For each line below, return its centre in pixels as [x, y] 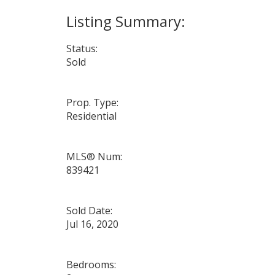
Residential [91, 116]
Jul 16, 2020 [92, 224]
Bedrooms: [91, 264]
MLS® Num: [94, 156]
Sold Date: [89, 210]
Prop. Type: [92, 102]
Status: [82, 48]
